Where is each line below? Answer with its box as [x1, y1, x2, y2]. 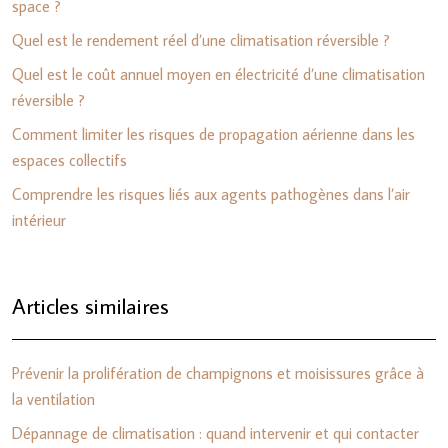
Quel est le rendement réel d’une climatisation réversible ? [12, 29, 390, 50]
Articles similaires [12, 290, 169, 320]
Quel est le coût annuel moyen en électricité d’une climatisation [12, 63, 425, 84]
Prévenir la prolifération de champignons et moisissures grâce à [12, 362, 424, 383]
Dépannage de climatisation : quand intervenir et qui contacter [12, 422, 419, 443]
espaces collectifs [12, 149, 127, 170]
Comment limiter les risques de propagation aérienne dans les [12, 123, 415, 144]
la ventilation [12, 388, 95, 409]
